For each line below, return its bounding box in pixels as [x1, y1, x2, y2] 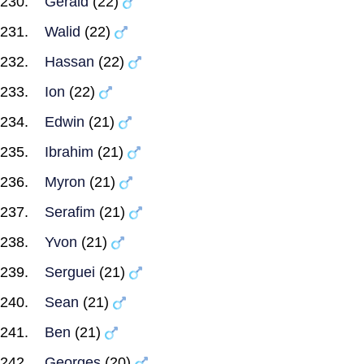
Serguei [45, 264, 95, 280]
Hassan [45, 54, 94, 70]
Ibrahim [45, 144, 93, 160]
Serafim [45, 204, 95, 220]
